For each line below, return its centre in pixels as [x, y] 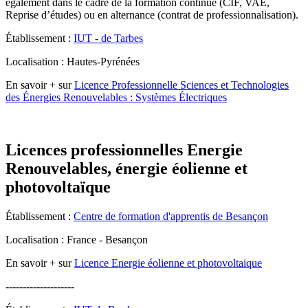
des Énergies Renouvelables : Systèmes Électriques [116, 97]
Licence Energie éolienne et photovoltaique [168, 263]
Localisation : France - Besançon [77, 239]
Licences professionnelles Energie [124, 150]
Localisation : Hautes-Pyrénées [73, 61]
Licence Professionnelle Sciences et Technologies [181, 85]
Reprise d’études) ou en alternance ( [83, 14]
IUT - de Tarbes [108, 38]
